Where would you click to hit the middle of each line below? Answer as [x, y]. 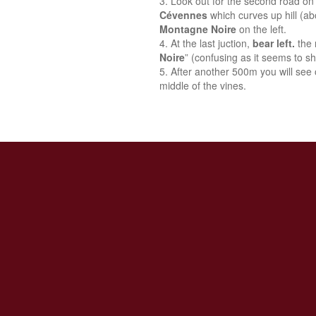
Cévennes [183, 15]
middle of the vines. [203, 85]
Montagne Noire [199, 29]
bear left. [274, 43]
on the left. [263, 29]
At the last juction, [212, 43]
